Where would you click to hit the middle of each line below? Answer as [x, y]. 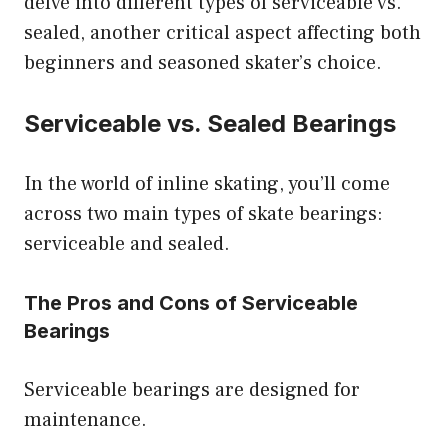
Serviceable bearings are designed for [192, 390]
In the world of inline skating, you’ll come [207, 184]
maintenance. [85, 420]
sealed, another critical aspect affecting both [222, 33]
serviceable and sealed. [127, 244]
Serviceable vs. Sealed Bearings [210, 124]
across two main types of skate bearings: [203, 214]
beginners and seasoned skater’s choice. [203, 63]
